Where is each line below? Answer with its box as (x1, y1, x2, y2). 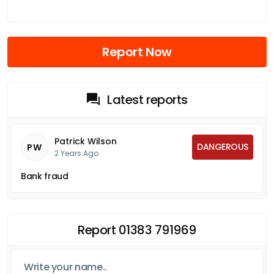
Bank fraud (21, 169, 68, 182)
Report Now (102, 43, 172, 61)
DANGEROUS (197, 140, 248, 153)
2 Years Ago (54, 147, 98, 158)
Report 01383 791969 (78, 221, 196, 239)
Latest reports (107, 91, 188, 108)
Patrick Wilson (54, 135, 117, 147)
